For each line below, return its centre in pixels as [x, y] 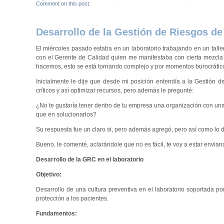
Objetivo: [48, 174]
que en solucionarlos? [66, 114]
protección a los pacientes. [72, 198]
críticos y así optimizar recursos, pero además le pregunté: [114, 90]
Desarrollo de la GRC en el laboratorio [89, 159]
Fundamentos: [56, 213]
